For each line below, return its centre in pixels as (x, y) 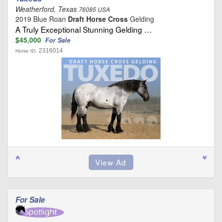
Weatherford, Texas (47, 9)
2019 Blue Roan (42, 19)
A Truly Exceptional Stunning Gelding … (83, 29)
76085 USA (94, 9)
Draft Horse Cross (98, 19)
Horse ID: (26, 51)
